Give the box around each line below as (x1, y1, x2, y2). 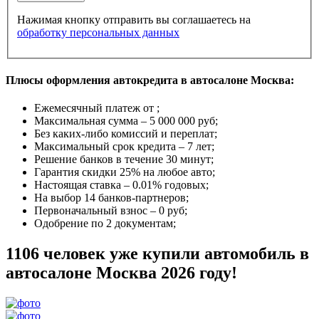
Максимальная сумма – (34, 115, 150, 127)
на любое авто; (140, 166, 215, 179)
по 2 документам (91, 217, 173, 230)
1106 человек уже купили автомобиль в (6, 244, 309, 263)
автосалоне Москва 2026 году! (6, 263, 237, 283)
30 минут (166, 153, 211, 166)
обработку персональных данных (17, 26, 179, 38)
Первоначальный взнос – (34, 204, 159, 217)
